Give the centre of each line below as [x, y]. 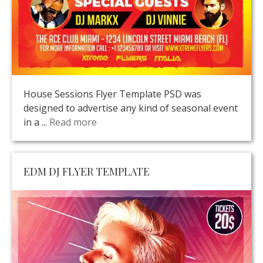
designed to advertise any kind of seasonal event [131, 108]
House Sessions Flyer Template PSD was [112, 94]
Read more [73, 122]
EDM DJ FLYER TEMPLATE [87, 171]
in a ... [36, 122]
